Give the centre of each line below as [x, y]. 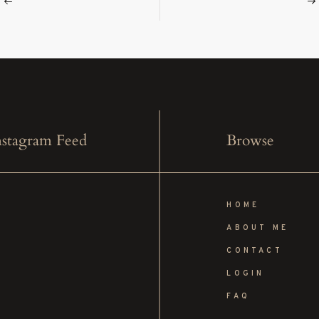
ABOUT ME [258, 229]
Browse [251, 140]
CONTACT [255, 251]
